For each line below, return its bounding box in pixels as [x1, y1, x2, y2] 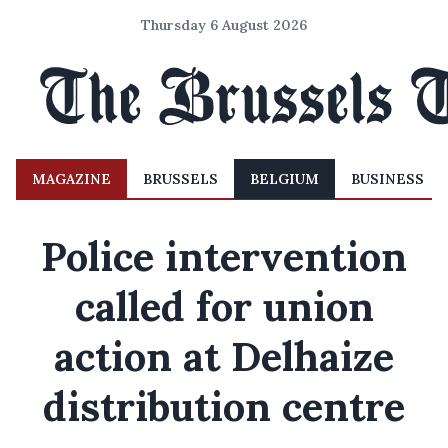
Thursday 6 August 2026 [141, 16, 307, 34]
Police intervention [41, 231, 407, 282]
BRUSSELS [143, 170, 218, 188]
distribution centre [43, 381, 405, 432]
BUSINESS [351, 170, 424, 188]
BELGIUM [250, 170, 319, 188]
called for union [74, 281, 374, 332]
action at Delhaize [54, 331, 394, 382]
